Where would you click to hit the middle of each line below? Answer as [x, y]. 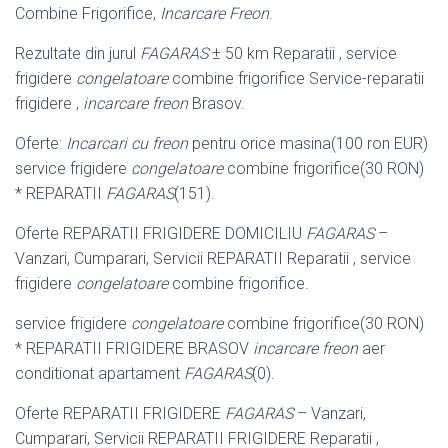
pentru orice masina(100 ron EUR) [308, 143]
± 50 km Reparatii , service [302, 53]
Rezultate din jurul [77, 53]
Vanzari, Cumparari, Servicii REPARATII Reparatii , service [213, 258]
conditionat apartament [99, 373]
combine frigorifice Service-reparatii [296, 78]
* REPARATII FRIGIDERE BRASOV [134, 348]
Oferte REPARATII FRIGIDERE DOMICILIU [160, 233]
